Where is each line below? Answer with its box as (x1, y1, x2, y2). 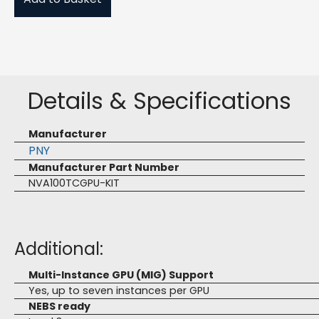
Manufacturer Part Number (28, 160, 179, 174)
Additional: (14, 237, 103, 261)
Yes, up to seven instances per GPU (28, 283, 209, 298)
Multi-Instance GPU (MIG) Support (28, 268, 214, 282)
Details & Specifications (28, 85, 291, 117)
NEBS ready (28, 299, 90, 313)
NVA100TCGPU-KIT (28, 176, 120, 190)
